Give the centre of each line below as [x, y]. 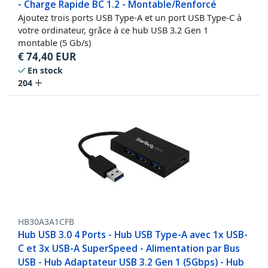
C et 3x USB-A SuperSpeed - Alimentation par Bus [129, 249]
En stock [45, 71]
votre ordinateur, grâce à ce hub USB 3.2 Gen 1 [113, 30]
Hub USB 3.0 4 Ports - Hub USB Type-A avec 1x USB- [133, 235]
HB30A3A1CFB [46, 222]
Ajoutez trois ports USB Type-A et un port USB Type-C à [130, 18]
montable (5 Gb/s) [54, 43]
